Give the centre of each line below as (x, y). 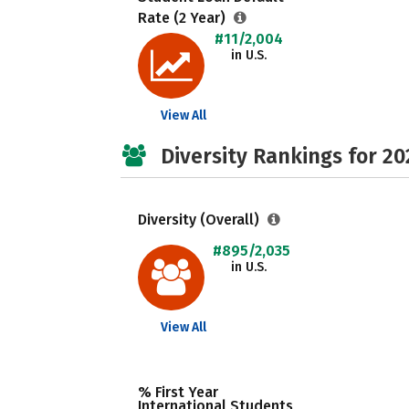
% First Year (178, 392)
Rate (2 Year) (184, 18)
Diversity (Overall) (200, 220)
